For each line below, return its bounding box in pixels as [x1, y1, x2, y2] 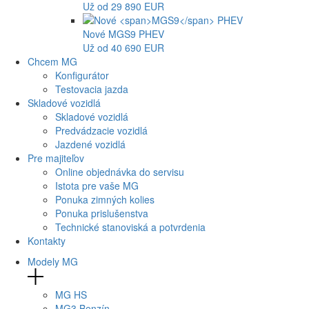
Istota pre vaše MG [55, 178, 139, 192]
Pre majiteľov [28, 150, 87, 165]
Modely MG [28, 254, 78, 268]
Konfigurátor [55, 68, 109, 82]
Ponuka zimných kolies [55, 192, 154, 206]
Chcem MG [28, 54, 80, 68]
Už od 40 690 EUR [83, 40, 164, 54]
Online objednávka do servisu [55, 164, 184, 179]
